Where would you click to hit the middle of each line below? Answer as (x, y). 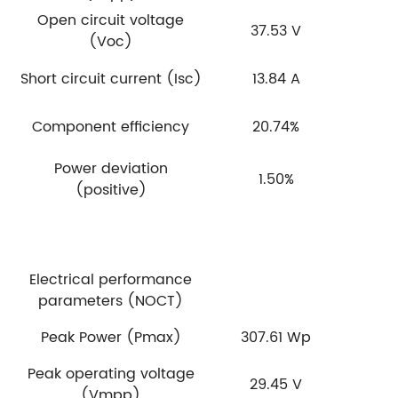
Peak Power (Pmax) (111, 337)
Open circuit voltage (111, 20)
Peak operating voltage (111, 374)
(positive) (111, 190)
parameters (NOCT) (111, 301)
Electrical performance (111, 279)
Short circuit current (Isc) (111, 79)
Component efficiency (111, 127)
